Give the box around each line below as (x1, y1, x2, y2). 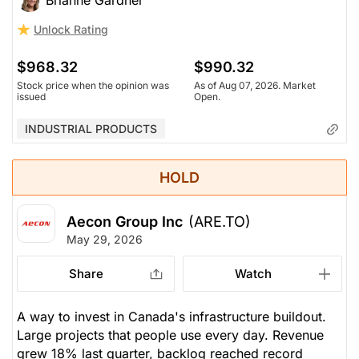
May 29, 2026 (67, 232, 143, 247)
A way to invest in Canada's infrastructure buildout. (17, 309, 326, 325)
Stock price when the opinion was (17, 79, 169, 92)
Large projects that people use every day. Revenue (17, 327, 324, 344)
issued (17, 91, 46, 103)
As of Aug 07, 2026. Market (194, 79, 316, 92)
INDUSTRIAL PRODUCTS (25, 122, 157, 136)
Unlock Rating (34, 22, 108, 37)
